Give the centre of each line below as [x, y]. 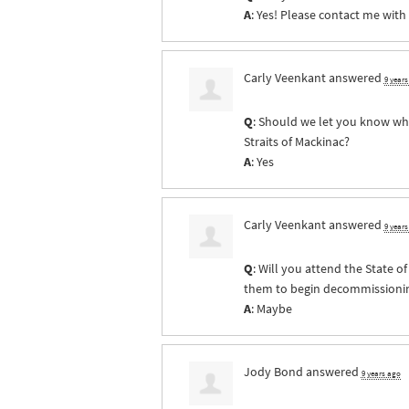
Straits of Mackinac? [296, 142]
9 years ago [381, 374]
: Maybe [271, 309]
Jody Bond [273, 372]
